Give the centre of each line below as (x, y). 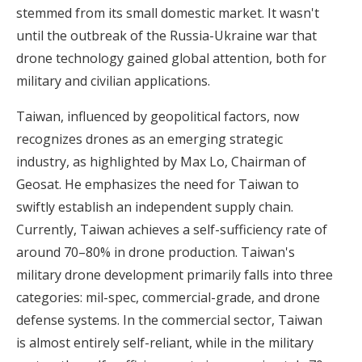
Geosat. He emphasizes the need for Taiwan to (158, 185)
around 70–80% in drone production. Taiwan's (156, 253)
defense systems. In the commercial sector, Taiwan (169, 320)
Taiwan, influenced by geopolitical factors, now (158, 117)
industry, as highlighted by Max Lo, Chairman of (161, 162)
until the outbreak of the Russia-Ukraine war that (166, 36)
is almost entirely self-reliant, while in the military (165, 343)
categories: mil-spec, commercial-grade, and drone (168, 298)
